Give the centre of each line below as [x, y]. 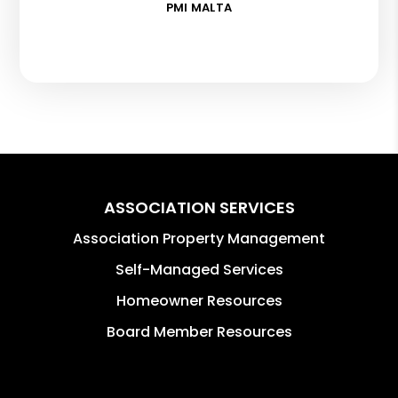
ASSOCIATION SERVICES [199, 207]
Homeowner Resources [199, 300]
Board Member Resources [199, 331]
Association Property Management [199, 238]
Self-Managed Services [199, 269]
